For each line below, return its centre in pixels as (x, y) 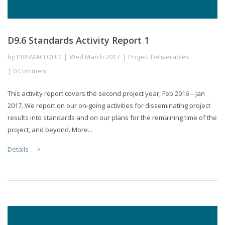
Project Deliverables (159, 57)
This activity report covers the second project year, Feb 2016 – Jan (106, 93)
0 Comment (30, 71)
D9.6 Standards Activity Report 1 (78, 40)
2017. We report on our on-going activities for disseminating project (109, 105)
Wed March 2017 (94, 57)
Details (19, 149)
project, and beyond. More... (50, 129)
